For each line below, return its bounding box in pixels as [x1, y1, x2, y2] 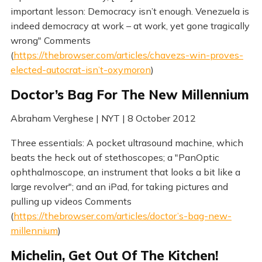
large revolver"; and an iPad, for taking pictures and [10, 181, 228, 193]
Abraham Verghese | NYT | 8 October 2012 [10, 112, 196, 124]
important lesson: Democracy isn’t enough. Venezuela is [10, 5, 249, 17]
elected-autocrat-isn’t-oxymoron [10, 63, 151, 75]
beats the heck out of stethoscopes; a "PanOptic [10, 151, 219, 164]
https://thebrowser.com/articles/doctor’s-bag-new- [13, 210, 232, 222]
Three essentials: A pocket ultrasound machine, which [10, 137, 243, 149]
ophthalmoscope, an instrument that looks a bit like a [10, 166, 240, 178]
